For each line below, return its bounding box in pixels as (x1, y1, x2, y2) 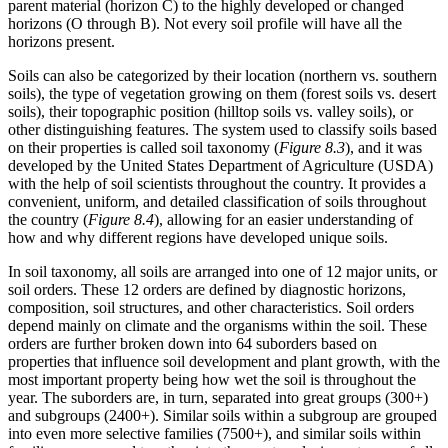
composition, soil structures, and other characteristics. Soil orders (8, 299, 414, 317)
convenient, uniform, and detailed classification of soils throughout (8, 193, 426, 211)
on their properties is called (8, 139, 181, 157)
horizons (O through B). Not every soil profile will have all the (8, 15, 402, 33)
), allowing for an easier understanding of (154, 211, 413, 229)
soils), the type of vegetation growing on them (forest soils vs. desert (8, 85, 436, 103)
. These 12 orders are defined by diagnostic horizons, (73, 281, 406, 299)
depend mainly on (8, 317, 125, 335)
